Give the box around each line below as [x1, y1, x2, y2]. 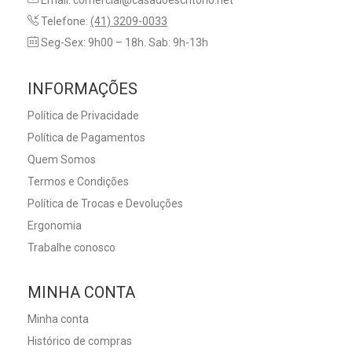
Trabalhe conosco [27, 241, 115, 255]
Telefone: [38, 15, 90, 28]
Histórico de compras [27, 335, 132, 348]
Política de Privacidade [27, 109, 139, 123]
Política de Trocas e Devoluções [27, 197, 183, 211]
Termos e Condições [27, 175, 129, 189]
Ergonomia [27, 219, 82, 233]
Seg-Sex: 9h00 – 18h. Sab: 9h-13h [38, 36, 208, 49]
